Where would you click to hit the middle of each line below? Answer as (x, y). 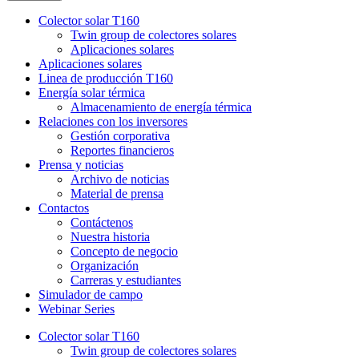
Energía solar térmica (92, 92)
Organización (105, 265)
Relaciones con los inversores (113, 121)
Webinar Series (77, 309)
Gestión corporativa (120, 135)
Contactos (64, 208)
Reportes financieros (122, 150)
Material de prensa (117, 193)
